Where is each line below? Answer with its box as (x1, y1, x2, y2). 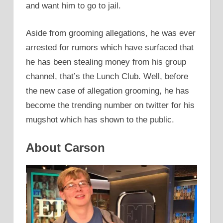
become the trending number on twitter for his (26, 100, 195, 110)
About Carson (26, 141, 105, 154)
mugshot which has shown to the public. (26, 114, 174, 124)
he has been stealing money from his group (26, 57, 186, 67)
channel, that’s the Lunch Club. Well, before (26, 71, 188, 81)
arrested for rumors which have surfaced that (26, 42, 194, 52)
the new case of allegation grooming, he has (26, 86, 189, 96)
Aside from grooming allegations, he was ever (26, 28, 196, 38)
